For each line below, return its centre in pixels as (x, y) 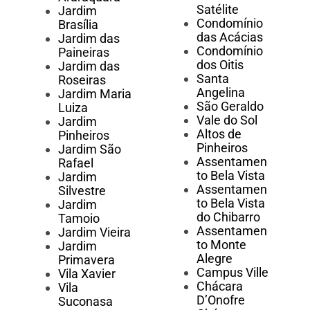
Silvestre (82, 191)
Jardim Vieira (94, 232)
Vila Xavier (87, 274)
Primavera (86, 260)
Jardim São (90, 149)
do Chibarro (228, 217)
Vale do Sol (227, 120)
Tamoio (79, 219)
